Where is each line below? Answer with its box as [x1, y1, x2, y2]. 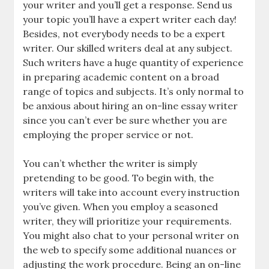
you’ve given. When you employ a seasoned [23, 201, 219, 213]
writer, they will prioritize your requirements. [23, 215, 232, 227]
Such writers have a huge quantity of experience [23, 56, 244, 68]
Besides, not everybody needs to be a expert [23, 28, 226, 40]
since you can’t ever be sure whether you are [23, 114, 228, 126]
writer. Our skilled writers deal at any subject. [23, 42, 233, 54]
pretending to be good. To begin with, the [23, 172, 214, 184]
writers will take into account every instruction [23, 186, 240, 198]
